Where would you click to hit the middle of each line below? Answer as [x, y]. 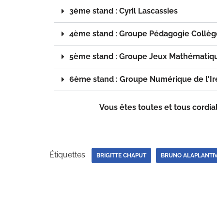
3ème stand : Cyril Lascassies [124, 11]
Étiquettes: [68, 155]
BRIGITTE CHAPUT [121, 155]
